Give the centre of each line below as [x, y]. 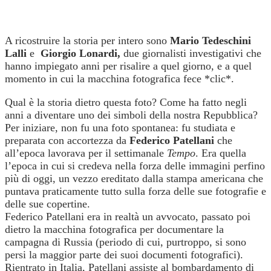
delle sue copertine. [47, 204]
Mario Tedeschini [211, 40]
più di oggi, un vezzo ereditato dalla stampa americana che [134, 178]
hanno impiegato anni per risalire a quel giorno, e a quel [128, 66]
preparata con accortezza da [67, 140]
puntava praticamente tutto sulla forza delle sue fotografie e [135, 191]
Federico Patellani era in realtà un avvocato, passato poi [128, 216]
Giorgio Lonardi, [82, 53]
